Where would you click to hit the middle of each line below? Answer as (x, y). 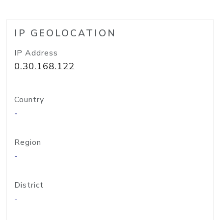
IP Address (36, 53)
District (29, 185)
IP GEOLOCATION (65, 33)
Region (28, 142)
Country (29, 100)
